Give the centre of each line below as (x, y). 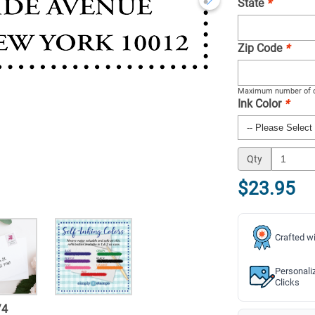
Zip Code (261, 48)
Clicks (287, 282)
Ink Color (261, 104)
